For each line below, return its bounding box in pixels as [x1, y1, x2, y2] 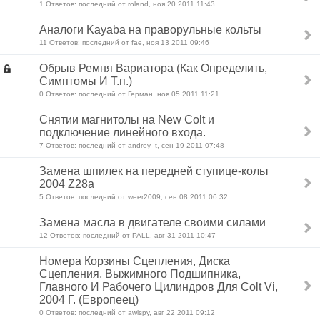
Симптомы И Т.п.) [39, 75, 132, 87]
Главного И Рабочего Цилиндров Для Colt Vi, [39, 281, 278, 293]
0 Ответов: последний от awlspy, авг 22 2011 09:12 [39, 309, 215, 316]
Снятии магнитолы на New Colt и [39, 114, 214, 126]
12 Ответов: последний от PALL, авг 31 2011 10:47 [39, 231, 216, 239]
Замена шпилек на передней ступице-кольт [39, 165, 269, 177]
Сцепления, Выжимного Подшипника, [39, 268, 241, 280]
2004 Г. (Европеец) [39, 294, 139, 306]
